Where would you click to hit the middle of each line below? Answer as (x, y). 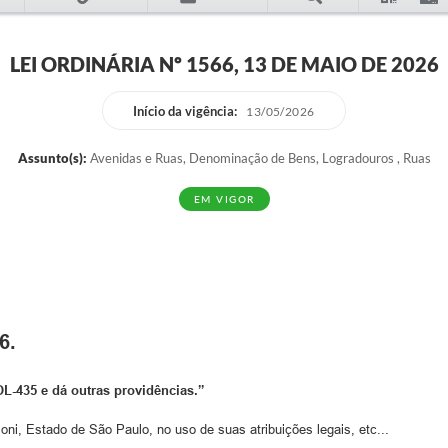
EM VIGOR (224, 199)
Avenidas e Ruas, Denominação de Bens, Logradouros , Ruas (258, 158)
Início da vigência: (185, 110)
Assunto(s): (52, 158)
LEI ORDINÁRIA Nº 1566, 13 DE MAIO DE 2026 (224, 64)
